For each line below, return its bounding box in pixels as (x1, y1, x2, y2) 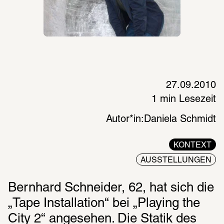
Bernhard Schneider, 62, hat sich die (8, 182, 214, 194)
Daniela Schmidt (144, 115, 216, 124)
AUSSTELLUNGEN (140, 156, 211, 164)
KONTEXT (173, 141, 211, 149)
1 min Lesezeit (151, 95, 216, 104)
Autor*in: (106, 115, 144, 124)
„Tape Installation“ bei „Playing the (8, 197, 200, 210)
